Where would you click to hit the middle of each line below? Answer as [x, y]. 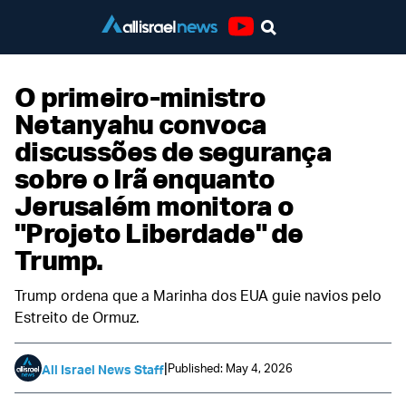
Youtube [261, 46]
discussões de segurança [173, 151]
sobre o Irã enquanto [145, 178]
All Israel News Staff [103, 369]
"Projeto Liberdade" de [159, 232]
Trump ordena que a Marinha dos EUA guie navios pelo [198, 295]
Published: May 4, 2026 [230, 367]
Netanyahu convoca [141, 124]
